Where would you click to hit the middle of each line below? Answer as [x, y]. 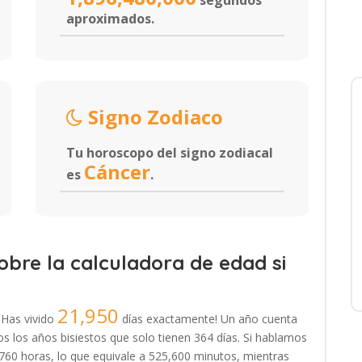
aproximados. [110, 19]
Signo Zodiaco [153, 117]
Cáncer [117, 172]
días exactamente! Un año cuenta [208, 319]
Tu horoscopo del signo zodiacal [170, 153]
